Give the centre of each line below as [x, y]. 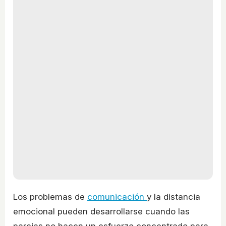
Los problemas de [50, 197]
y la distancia [174, 197]
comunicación [117, 197]
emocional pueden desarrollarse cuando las [101, 212]
